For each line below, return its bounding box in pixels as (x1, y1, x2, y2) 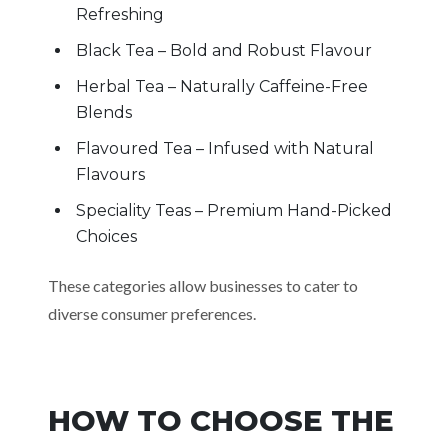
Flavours (76, 165, 145, 184)
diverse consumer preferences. (48, 304, 256, 323)
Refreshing (76, 5, 164, 24)
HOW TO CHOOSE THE (48, 403, 394, 438)
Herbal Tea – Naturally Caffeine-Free (76, 77, 368, 96)
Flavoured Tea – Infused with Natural (76, 139, 374, 158)
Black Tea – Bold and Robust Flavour (76, 41, 372, 60)
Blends (76, 103, 132, 122)
